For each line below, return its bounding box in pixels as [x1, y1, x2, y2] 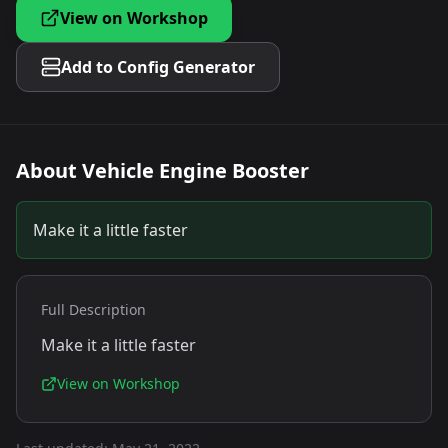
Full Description [41, 300, 146, 319]
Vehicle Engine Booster [82, 157, 309, 184]
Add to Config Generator [61, 56, 255, 78]
